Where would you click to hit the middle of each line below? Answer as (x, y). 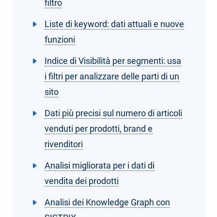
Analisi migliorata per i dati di (100, 165)
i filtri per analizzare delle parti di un (112, 76)
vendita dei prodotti (82, 181)
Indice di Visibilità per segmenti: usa (113, 61)
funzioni (60, 39)
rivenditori (64, 144)
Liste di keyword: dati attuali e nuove (114, 24)
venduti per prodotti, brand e (99, 129)
